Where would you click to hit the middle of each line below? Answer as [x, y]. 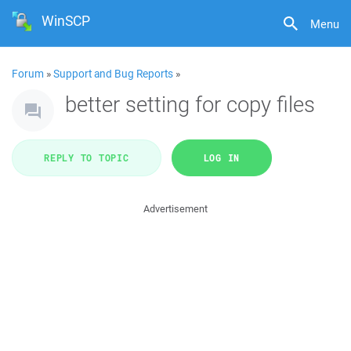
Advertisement [175, 209]
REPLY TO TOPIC [87, 157]
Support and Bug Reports [113, 74]
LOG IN [221, 157]
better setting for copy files [190, 104]
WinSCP [66, 21]
